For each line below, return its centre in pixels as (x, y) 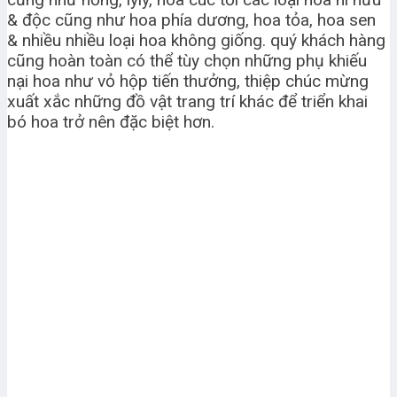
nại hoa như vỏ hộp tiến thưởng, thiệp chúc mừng (188, 81)
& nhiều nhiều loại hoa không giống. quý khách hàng (196, 40)
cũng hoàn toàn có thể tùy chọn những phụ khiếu (187, 60)
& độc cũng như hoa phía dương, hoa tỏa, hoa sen (191, 19)
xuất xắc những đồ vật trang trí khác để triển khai (187, 101)
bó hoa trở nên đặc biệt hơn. (111, 121)
